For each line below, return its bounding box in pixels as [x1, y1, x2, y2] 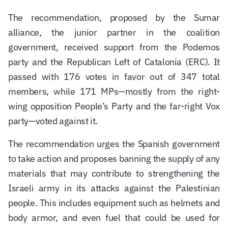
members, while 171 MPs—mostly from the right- [8, 85, 220, 98]
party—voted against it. [8, 115, 98, 127]
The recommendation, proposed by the [8, 12, 194, 24]
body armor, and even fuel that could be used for [8, 212, 220, 224]
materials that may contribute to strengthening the [8, 167, 220, 180]
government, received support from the [8, 41, 183, 53]
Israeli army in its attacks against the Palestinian [8, 182, 220, 194]
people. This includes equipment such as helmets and [8, 197, 220, 209]
